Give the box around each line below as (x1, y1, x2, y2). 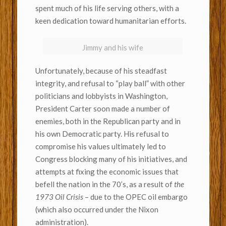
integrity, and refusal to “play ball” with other (35, 79, 185, 88)
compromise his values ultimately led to (35, 142, 166, 151)
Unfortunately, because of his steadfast (35, 66, 167, 76)
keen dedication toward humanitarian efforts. (35, 16, 186, 26)
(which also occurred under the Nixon (35, 205, 158, 214)
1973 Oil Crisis (35, 192, 83, 202)
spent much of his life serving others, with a (35, 4, 179, 13)
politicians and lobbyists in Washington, (35, 91, 167, 101)
